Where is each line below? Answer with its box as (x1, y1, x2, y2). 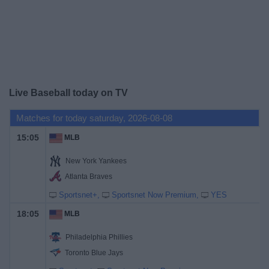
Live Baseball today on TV (9, 88, 128, 98)
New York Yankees (65, 157, 127, 165)
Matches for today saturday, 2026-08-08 (16, 113, 172, 123)
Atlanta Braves (65, 172, 112, 181)
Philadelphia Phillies (65, 233, 133, 241)
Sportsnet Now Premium (112, 190, 196, 199)
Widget (9, 56, 38, 66)
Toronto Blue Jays (65, 249, 123, 257)
